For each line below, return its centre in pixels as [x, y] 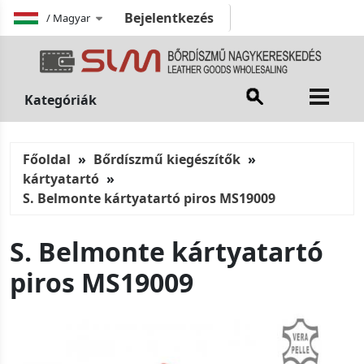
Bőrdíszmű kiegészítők [167, 160]
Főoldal [47, 160]
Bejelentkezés [169, 18]
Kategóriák [61, 100]
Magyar [71, 17]
